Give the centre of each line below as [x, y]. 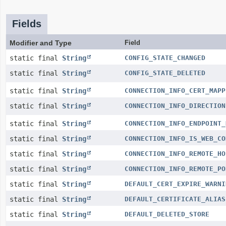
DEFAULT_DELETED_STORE [167, 214]
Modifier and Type [41, 43]
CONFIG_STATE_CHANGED [165, 58]
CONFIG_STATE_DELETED [165, 73]
